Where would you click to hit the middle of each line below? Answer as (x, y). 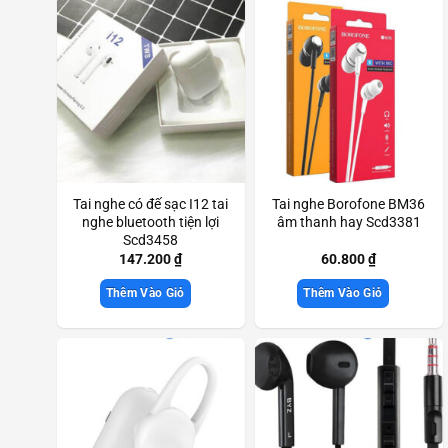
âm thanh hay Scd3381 (348, 223)
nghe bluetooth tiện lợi (151, 223)
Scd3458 (151, 241)
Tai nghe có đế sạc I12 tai (151, 205)
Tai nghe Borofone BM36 (349, 205)
